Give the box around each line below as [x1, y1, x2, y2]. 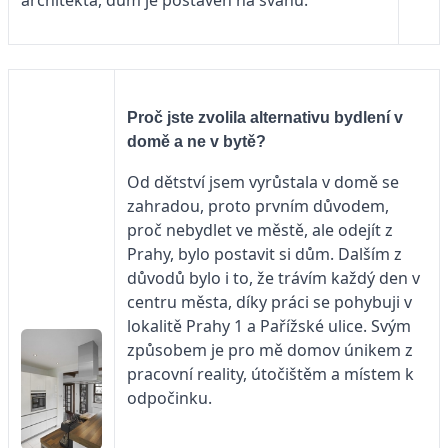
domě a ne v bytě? [127, 132, 266, 150]
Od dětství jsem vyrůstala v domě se [127, 170, 399, 193]
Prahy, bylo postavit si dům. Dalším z [127, 242, 402, 265]
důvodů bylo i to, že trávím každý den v [127, 266, 420, 289]
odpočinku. [127, 386, 212, 409]
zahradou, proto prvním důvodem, [127, 194, 389, 217]
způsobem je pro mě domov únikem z [127, 338, 413, 361]
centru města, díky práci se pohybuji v [127, 290, 412, 313]
